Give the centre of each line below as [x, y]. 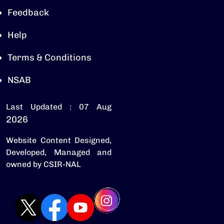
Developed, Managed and [59, 152]
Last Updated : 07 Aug [59, 107]
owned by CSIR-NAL [43, 164]
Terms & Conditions [49, 57]
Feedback [28, 12]
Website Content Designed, [59, 140]
